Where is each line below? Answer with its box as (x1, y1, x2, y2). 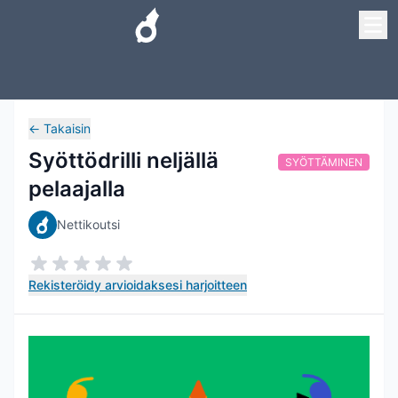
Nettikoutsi (57, 217, 120, 232)
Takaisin (44, 121, 91, 136)
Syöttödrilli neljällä (28, 147, 219, 173)
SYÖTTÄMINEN (285, 155, 362, 169)
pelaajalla (28, 176, 125, 202)
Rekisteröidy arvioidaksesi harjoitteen (28, 277, 247, 292)
